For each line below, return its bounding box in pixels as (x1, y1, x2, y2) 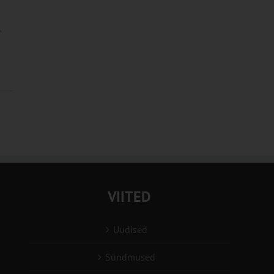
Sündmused (105, 251, 155, 263)
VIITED (108, 187, 152, 206)
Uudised (113, 223, 147, 235)
